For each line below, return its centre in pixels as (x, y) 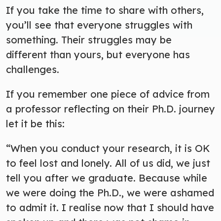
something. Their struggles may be (89, 39)
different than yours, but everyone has (98, 54)
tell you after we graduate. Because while (107, 178)
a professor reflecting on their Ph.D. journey (110, 109)
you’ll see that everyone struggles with (99, 25)
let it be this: (35, 123)
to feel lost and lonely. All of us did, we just (108, 163)
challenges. (34, 69)
